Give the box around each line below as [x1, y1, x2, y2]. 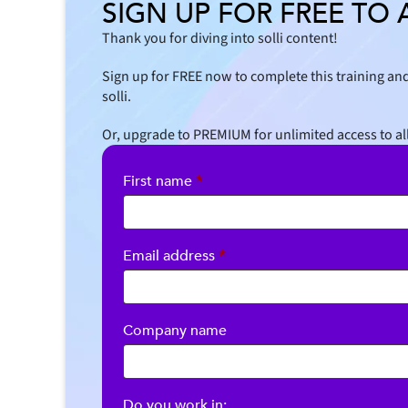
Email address [123, 242, 219, 267]
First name [123, 168, 196, 192]
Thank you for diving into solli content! [102, 27, 338, 48]
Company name [123, 317, 227, 342]
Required [224, 241, 285, 266]
